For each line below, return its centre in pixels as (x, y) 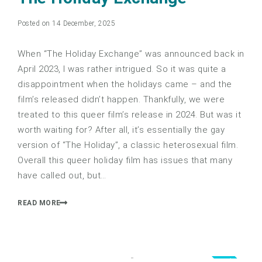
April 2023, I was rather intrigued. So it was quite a (122, 69)
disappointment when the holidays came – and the (125, 85)
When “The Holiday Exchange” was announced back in (131, 54)
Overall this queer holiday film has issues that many (125, 161)
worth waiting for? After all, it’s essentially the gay (121, 130)
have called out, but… (62, 176)
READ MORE (39, 203)
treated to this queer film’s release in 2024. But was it (129, 115)
